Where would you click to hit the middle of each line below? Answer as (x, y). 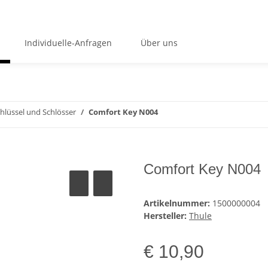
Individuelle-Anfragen (68, 42)
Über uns (159, 42)
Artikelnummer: (178, 203)
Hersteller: (165, 216)
